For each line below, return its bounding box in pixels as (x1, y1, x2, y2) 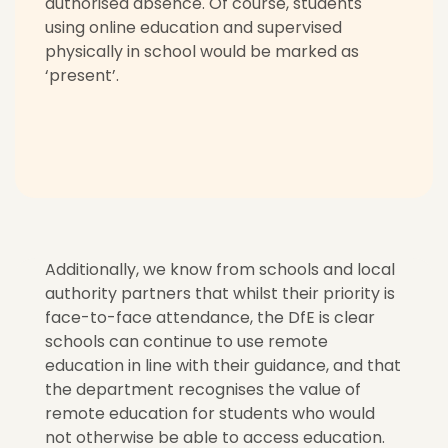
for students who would (188, 402, 375, 426)
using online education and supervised (45, 16, 342, 40)
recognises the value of (178, 378, 361, 402)
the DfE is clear (257, 306, 375, 330)
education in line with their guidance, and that (45, 354, 401, 378)
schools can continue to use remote (45, 330, 328, 354)
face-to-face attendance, (45, 306, 257, 330)
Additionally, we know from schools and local (45, 258, 395, 282)
